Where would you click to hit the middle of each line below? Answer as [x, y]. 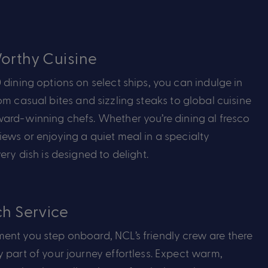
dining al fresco [211, 117]
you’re [158, 117]
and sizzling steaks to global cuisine [162, 99]
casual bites [44, 99]
